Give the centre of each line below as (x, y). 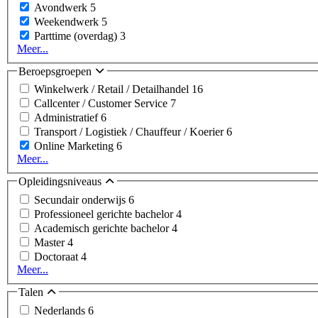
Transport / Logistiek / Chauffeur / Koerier (130, 132)
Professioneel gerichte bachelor (105, 214)
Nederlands (61, 310)
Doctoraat (57, 257)
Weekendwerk (68, 21)
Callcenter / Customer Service (102, 104)
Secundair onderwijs (81, 200)
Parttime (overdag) (77, 35)
